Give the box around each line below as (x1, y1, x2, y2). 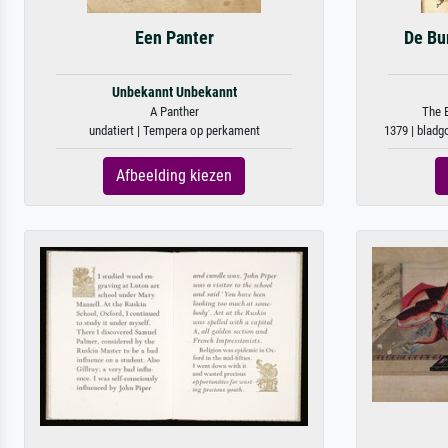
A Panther (149, 104, 199, 119)
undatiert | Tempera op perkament (88, 123, 260, 138)
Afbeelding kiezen (116, 166, 232, 185)
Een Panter (134, 28, 214, 48)
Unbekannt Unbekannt (111, 84, 237, 101)
